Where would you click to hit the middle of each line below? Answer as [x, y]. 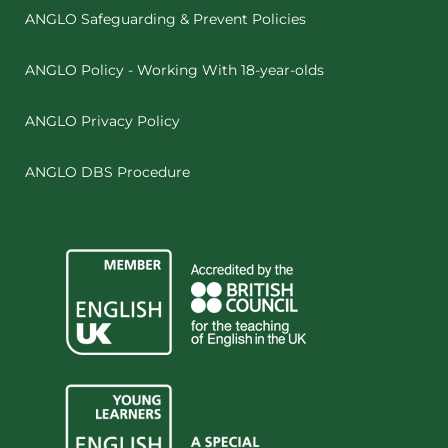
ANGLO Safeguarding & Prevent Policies [165, 19]
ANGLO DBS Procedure [107, 172]
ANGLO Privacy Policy [102, 121]
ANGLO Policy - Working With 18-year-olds [174, 70]
